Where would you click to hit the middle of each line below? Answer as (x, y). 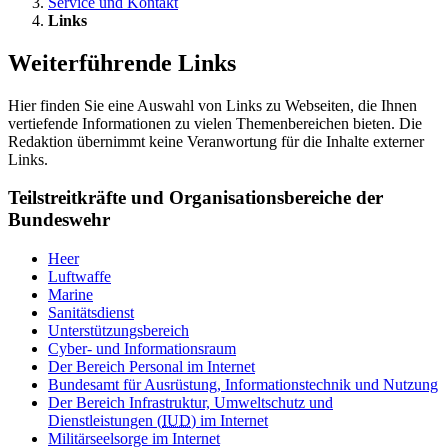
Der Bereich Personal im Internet (151, 367)
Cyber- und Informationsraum (142, 349)
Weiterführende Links (122, 62)
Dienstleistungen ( (105, 421)
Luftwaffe (79, 277)
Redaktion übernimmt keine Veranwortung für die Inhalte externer (216, 141)
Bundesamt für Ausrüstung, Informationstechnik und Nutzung (243, 385)
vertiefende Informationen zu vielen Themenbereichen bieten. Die (215, 123)
